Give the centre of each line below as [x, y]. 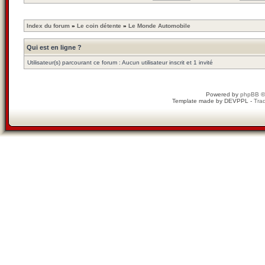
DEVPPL [236, 101]
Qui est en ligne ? [54, 47]
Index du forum [48, 26]
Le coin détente [99, 26]
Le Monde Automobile [159, 26]
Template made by [198, 101]
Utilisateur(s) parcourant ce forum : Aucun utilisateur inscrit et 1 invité [120, 62]
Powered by [223, 94]
